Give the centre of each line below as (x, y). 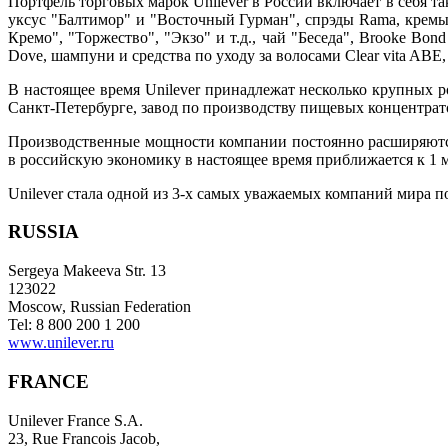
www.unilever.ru (61, 343)
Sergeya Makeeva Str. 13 (89, 271)
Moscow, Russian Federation (101, 307)
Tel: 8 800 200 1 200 (76, 325)
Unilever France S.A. (77, 420)
